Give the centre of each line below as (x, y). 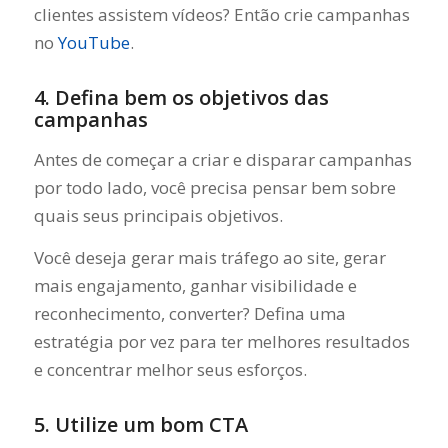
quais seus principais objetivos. (158, 215)
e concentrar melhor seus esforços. (170, 369)
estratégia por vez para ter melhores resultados (221, 341)
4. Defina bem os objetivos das (181, 98)
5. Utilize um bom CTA (140, 424)
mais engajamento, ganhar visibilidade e (195, 285)
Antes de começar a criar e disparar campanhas (222, 159)
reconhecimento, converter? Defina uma (189, 313)
